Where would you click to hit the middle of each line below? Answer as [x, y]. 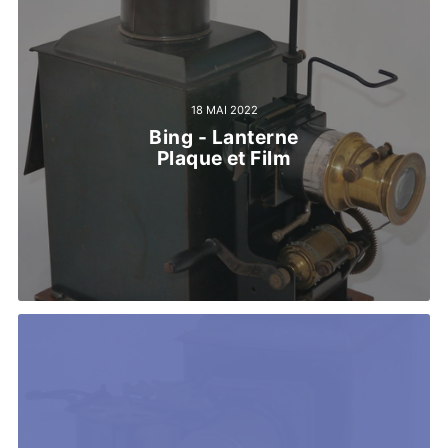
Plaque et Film [224, 158]
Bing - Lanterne [224, 137]
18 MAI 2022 [224, 109]
